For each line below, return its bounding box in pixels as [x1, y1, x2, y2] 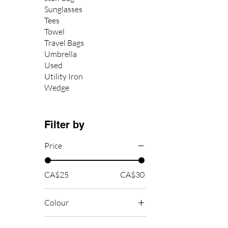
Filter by [44, 119, 85, 131]
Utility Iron [44, 71, 83, 82]
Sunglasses [44, 4, 83, 15]
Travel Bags [44, 38, 84, 48]
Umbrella [44, 49, 77, 60]
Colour [44, 197, 69, 208]
